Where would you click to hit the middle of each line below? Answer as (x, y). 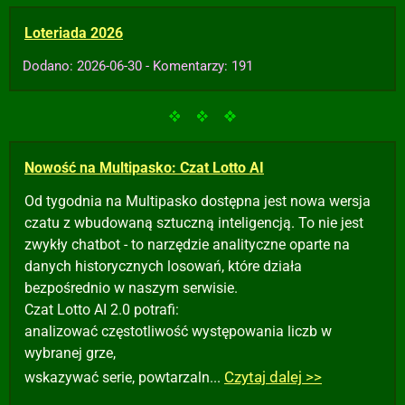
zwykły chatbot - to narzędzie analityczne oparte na (187, 245)
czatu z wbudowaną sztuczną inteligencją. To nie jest (194, 223)
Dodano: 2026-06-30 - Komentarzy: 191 (138, 66)
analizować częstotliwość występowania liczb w (178, 331)
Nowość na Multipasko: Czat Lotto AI (144, 168)
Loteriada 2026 (74, 33)
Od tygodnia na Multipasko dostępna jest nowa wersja (198, 201)
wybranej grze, (70, 353)
